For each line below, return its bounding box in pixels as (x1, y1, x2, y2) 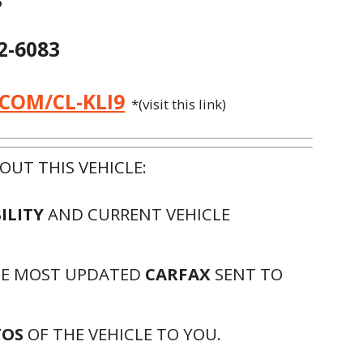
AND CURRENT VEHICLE (44, 203, 230, 225)
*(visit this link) (125, 95, 226, 113)
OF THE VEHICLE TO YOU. (23, 322, 221, 345)
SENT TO (211, 263, 283, 285)
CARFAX (145, 263, 211, 285)
